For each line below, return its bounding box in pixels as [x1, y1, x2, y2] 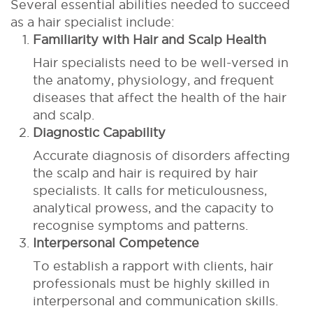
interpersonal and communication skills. [33, 293, 278, 307]
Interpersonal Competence [33, 235, 199, 249]
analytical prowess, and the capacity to [33, 201, 274, 214]
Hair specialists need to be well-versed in [33, 55, 289, 69]
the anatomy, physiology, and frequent [33, 73, 274, 87]
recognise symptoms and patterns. [33, 218, 248, 232]
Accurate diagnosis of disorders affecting [33, 148, 290, 162]
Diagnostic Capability [33, 125, 166, 139]
